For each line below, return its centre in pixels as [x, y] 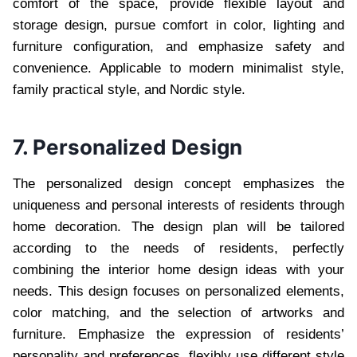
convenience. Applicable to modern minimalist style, [178, 68]
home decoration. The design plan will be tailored [178, 226]
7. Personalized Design [127, 147]
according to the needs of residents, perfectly [178, 248]
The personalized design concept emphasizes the [178, 183]
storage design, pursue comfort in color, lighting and [178, 25]
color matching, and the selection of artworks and [178, 312]
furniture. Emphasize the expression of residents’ [178, 334]
